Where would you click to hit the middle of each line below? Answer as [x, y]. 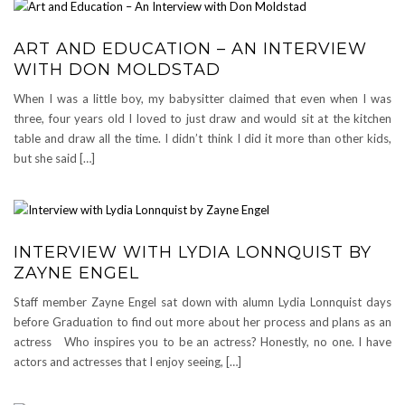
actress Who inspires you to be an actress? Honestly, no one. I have [202, 341]
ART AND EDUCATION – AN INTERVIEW [190, 48]
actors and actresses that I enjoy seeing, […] [127, 361]
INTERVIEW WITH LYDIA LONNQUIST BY [193, 252]
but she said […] [54, 158]
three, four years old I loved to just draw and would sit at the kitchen [202, 118]
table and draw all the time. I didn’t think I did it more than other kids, [202, 138]
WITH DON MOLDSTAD [117, 69]
